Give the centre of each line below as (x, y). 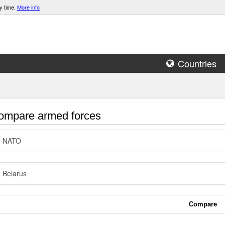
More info (28, 7)
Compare (203, 204)
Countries (197, 63)
